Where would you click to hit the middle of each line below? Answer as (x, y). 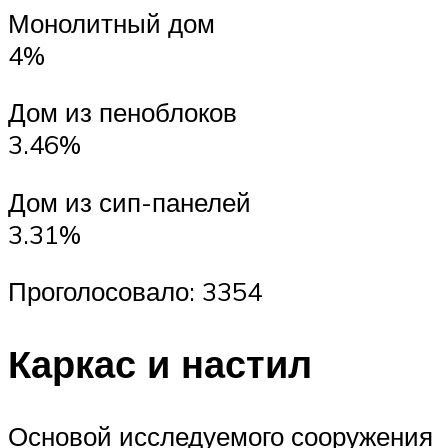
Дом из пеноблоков (122, 112)
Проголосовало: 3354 (135, 291)
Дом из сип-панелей (129, 201)
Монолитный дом (111, 22)
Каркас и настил (160, 364)
